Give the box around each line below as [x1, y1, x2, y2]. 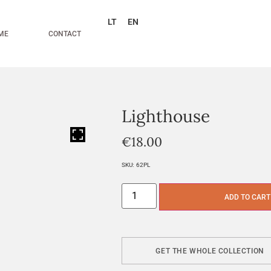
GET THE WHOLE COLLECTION [155, 246, 264, 255]
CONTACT [48, 29, 82, 38]
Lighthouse [122, 105, 211, 127]
